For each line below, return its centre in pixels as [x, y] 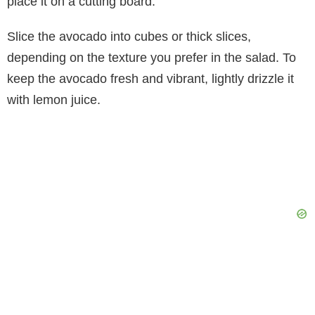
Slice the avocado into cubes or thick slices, [129, 36]
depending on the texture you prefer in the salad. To [152, 57]
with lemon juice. [54, 99]
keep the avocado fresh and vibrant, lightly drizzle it [150, 78]
